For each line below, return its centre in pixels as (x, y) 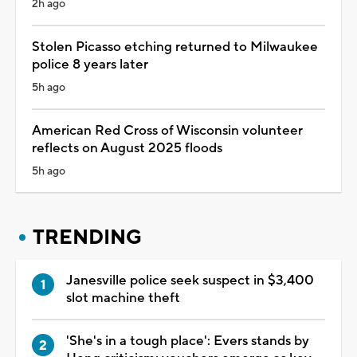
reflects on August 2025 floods (127, 148)
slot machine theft (123, 298)
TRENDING (87, 237)
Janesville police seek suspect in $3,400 (190, 280)
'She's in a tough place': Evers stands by (188, 341)
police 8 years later (90, 64)
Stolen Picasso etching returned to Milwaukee (175, 47)
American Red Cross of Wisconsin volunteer (167, 130)
